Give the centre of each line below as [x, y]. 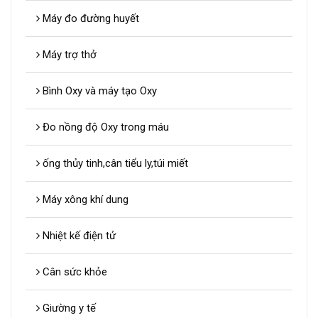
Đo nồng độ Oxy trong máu [104, 127]
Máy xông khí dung [84, 200]
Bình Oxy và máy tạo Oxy [98, 91]
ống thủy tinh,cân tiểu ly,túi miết [114, 164]
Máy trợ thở [68, 55]
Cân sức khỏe [73, 272]
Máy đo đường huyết [89, 19]
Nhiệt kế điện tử [78, 236]
